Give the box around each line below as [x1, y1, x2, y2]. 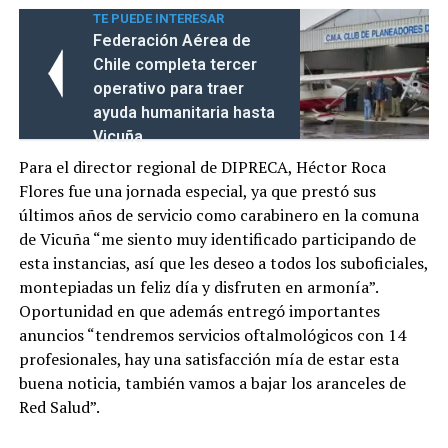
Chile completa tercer [92, 54, 257, 74]
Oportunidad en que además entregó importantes [18, 299, 380, 322]
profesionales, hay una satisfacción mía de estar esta [18, 347, 399, 370]
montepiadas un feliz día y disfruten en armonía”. [18, 275, 378, 298]
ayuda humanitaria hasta [92, 102, 275, 122]
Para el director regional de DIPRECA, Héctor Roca [18, 155, 386, 178]
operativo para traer [92, 78, 244, 98]
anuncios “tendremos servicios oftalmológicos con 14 [18, 323, 406, 346]
